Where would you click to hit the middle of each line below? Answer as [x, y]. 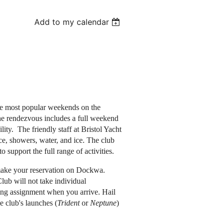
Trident [68, 203]
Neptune [103, 203]
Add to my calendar [72, 22]
